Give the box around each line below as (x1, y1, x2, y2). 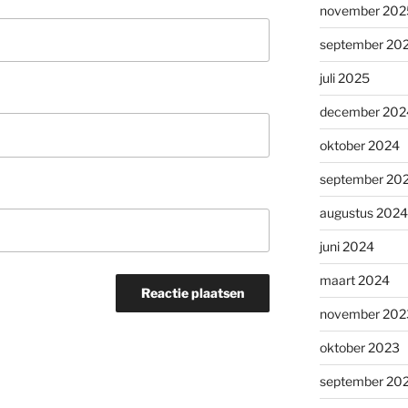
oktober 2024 (319, 138, 400, 154)
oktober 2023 (319, 340, 400, 356)
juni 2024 (319, 239, 374, 255)
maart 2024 (319, 272, 390, 289)
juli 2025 (319, 70, 370, 87)
